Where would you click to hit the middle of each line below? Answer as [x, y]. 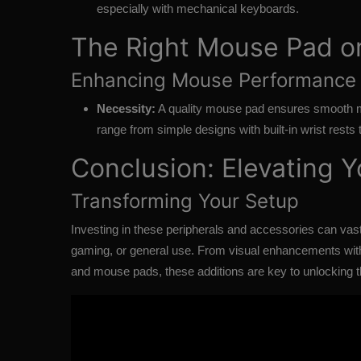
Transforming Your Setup [185, 201]
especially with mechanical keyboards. [198, 9]
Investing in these [118, 230]
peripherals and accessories [240, 230]
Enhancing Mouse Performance [214, 81]
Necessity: [126, 109]
